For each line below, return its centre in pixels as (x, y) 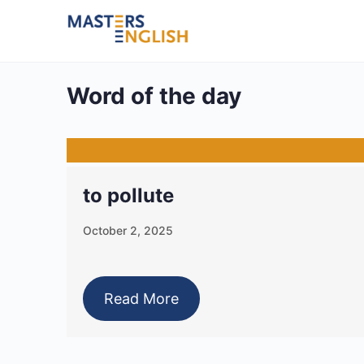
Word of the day (154, 96)
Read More (141, 299)
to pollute (128, 195)
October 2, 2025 (128, 230)
